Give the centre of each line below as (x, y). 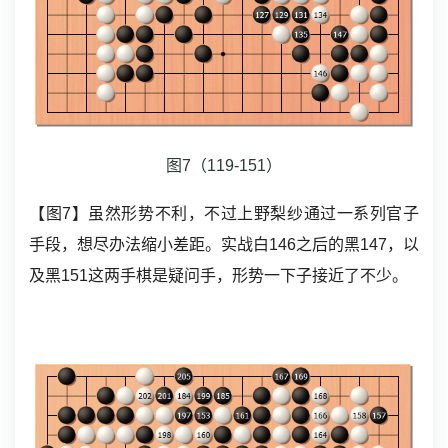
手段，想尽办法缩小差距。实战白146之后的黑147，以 (224, 244)
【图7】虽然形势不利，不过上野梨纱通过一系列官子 (224, 213)
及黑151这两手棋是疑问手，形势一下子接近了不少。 (218, 275)
